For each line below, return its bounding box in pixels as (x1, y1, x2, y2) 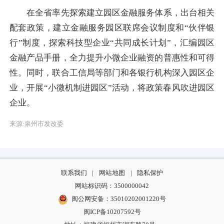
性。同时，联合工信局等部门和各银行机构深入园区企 (9, 67, 214, 77)
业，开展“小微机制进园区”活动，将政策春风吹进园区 (9, 82, 214, 92)
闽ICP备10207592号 (83, 207, 141, 215)
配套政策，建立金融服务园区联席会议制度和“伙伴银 (9, 22, 214, 32)
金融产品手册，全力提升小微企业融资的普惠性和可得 (9, 52, 214, 62)
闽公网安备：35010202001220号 (71, 194, 166, 202)
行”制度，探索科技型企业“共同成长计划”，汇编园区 (9, 37, 214, 47)
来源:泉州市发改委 (9, 119, 63, 127)
